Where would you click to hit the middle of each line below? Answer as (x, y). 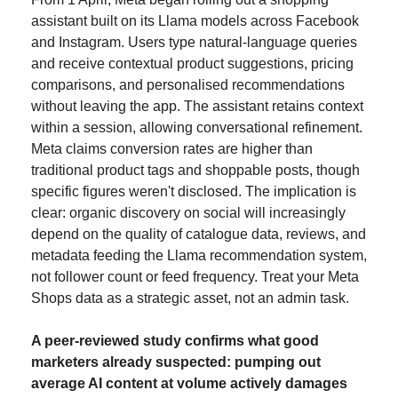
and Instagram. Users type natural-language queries (194, 43)
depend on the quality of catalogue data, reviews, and (199, 235)
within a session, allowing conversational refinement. (197, 128)
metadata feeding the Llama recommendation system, (199, 256)
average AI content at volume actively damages (189, 384)
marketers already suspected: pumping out (176, 362)
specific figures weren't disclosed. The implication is (194, 192)
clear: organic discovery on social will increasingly (188, 213)
